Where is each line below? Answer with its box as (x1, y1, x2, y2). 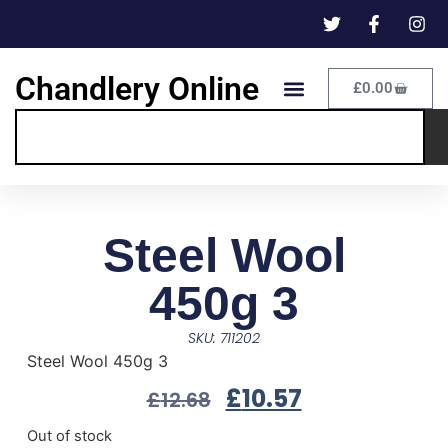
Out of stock (26, 427, 112, 446)
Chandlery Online (15, 69, 259, 108)
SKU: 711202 (188, 328, 260, 349)
